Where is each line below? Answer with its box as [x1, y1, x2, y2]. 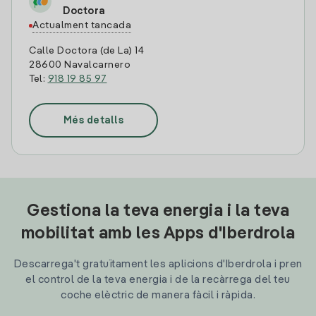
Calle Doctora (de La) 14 [29, 46, 144, 56]
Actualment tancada [32, 20, 131, 30]
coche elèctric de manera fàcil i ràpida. [61, 290, 255, 300]
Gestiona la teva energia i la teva [27, 203, 289, 220]
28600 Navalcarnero [29, 60, 130, 70]
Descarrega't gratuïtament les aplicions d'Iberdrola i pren [13, 259, 303, 269]
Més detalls [63, 115, 124, 126]
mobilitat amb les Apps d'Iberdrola [20, 226, 296, 243]
